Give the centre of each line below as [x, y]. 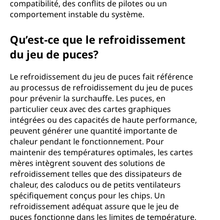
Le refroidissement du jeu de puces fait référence [101, 77]
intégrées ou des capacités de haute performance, [103, 120]
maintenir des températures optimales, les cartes [101, 152]
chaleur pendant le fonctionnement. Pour [87, 141]
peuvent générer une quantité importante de [94, 131]
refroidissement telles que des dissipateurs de [96, 174]
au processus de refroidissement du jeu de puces [101, 87]
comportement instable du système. [77, 14]
